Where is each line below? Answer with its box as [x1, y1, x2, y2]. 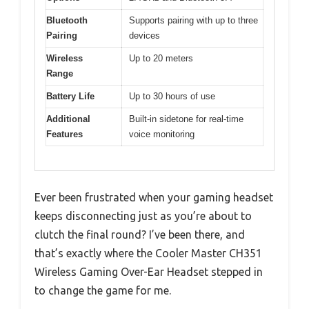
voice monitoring [129, 129, 195, 140]
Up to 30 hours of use [129, 91, 215, 102]
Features [46, 129, 83, 140]
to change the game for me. [34, 283, 171, 297]
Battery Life [46, 91, 94, 102]
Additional [46, 114, 90, 125]
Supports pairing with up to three [129, 15, 258, 26]
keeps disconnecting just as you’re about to [34, 209, 252, 222]
